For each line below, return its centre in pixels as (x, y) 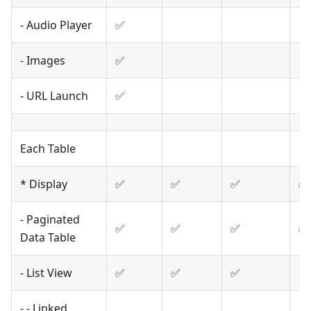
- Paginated (50, 220)
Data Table (48, 238)
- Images (43, 61)
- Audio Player (56, 25)
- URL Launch (54, 96)
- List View (46, 273)
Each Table (48, 149)
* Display (44, 184)
